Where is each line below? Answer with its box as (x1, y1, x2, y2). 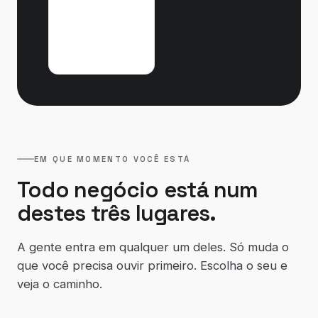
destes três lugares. (17, 199, 216, 227)
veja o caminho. (17, 277, 102, 291)
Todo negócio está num (17, 175, 258, 204)
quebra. (69, 37, 111, 51)
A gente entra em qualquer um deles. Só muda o (17, 240, 289, 254)
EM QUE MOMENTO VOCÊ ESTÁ (34, 154, 191, 164)
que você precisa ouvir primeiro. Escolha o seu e (17, 258, 287, 273)
